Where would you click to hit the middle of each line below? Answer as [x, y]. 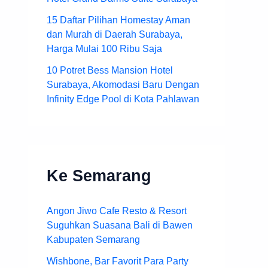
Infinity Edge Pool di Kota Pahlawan [123, 99]
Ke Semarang [99, 176]
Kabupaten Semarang [93, 240]
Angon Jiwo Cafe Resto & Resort [117, 211]
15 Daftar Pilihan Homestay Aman [118, 20]
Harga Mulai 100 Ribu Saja [104, 49]
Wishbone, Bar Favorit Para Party [118, 261]
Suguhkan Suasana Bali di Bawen [120, 226]
